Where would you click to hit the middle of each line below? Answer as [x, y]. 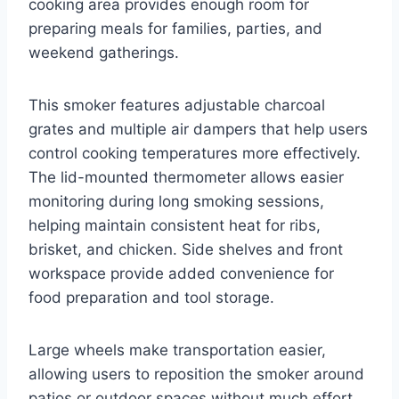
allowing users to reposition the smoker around [196, 374]
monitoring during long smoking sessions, [176, 201]
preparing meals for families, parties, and [175, 28]
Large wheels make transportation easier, [177, 350]
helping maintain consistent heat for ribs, [175, 225]
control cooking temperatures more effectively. [195, 153]
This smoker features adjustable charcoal [177, 105]
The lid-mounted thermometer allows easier [186, 177]
